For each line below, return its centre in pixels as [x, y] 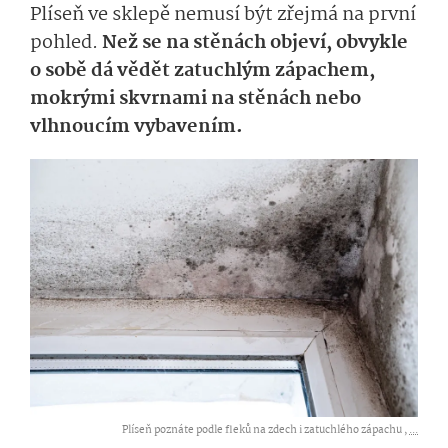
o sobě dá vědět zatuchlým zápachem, [202, 70]
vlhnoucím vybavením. [138, 126]
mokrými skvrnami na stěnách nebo [195, 98]
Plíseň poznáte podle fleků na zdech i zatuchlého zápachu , [265, 431]
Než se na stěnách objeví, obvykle [255, 42]
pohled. [66, 42]
